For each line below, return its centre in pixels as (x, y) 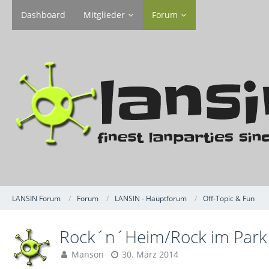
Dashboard (43, 15)
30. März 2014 (150, 254)
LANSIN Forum (36, 198)
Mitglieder (104, 15)
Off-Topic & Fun (229, 198)
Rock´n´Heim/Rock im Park (163, 237)
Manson (88, 254)
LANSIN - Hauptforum (151, 198)
